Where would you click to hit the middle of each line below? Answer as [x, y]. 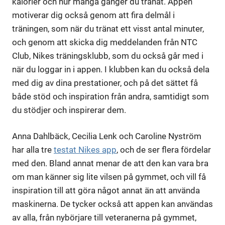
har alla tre [33, 150]
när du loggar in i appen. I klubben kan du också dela [111, 69]
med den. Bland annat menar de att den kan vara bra [110, 163]
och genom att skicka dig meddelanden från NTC [105, 42]
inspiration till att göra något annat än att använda [106, 191]
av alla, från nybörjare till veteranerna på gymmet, [104, 218]
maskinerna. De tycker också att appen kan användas [113, 204]
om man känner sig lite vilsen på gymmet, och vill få [109, 177]
